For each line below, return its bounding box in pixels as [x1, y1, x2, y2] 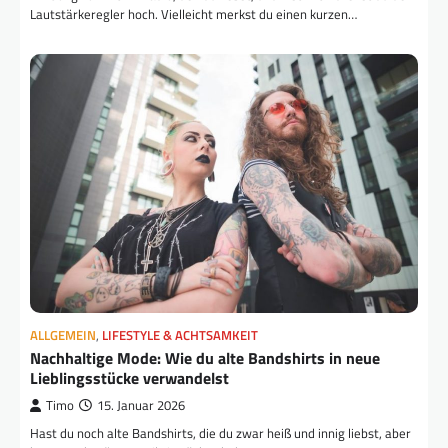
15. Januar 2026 [97, 396, 185, 416]
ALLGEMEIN [30, 326, 96, 346]
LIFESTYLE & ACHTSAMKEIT [102, 326, 258, 346]
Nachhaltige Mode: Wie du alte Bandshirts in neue [30, 346, 380, 371]
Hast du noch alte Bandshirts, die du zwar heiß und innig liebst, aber [30, 423, 411, 444]
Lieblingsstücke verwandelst [30, 366, 229, 391]
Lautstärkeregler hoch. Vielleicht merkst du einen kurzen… [30, 4, 357, 25]
